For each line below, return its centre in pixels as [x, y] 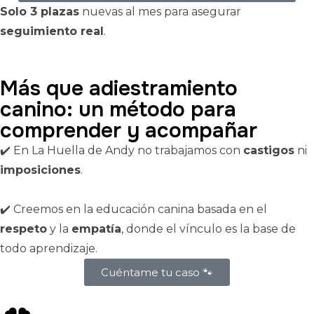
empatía [96, 229]
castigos [269, 151]
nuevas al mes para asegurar [160, 12]
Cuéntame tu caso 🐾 [157, 273]
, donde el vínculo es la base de [209, 229]
